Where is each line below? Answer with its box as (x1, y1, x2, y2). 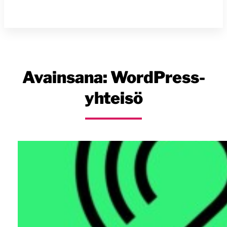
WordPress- (110, 67, 205, 88)
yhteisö (84, 88, 143, 108)
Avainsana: (22, 67, 110, 88)
